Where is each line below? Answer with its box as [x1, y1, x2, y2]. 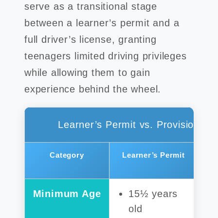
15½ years [128, 188, 178, 199]
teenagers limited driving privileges [24, 51, 187, 61]
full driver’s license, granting [24, 34, 157, 45]
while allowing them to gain [24, 67, 150, 78]
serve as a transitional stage [24, 1, 157, 12]
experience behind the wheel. [24, 84, 164, 94]
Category [50, 151, 84, 159]
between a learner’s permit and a [24, 18, 180, 28]
